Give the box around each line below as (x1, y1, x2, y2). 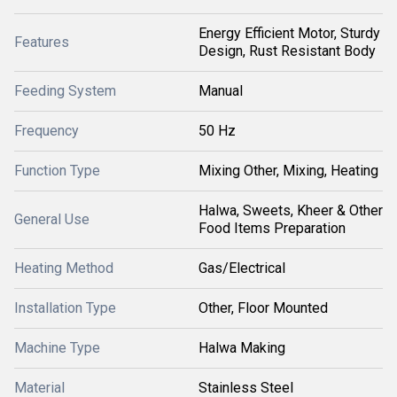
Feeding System (14, 82, 116, 99)
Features (14, 34, 69, 51)
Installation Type (14, 300, 116, 316)
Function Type (14, 162, 100, 179)
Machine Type (14, 339, 100, 356)
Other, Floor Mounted (198, 300, 328, 316)
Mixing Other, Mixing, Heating (198, 162, 378, 179)
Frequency (14, 122, 79, 139)
